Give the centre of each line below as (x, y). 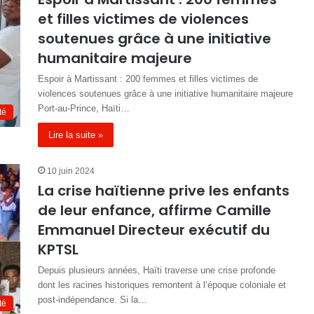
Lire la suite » (76, 135)
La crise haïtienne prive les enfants (164, 191)
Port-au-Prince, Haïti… (84, 108)
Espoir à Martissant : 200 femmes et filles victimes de (148, 79)
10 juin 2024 (71, 171)
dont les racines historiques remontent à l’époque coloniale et (162, 285)
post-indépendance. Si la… (93, 300)
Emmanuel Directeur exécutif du (154, 230)
